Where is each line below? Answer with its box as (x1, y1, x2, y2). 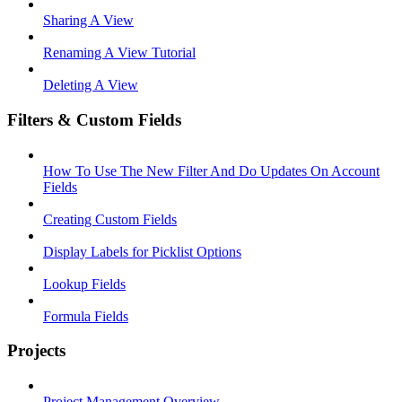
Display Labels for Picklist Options (43, 243, 241, 259)
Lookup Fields (43, 275, 126, 292)
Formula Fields (43, 308, 128, 324)
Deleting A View (43, 77, 138, 93)
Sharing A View (43, 13, 134, 29)
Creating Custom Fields (43, 211, 177, 227)
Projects (7, 341, 66, 361)
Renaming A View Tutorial (43, 45, 196, 61)
